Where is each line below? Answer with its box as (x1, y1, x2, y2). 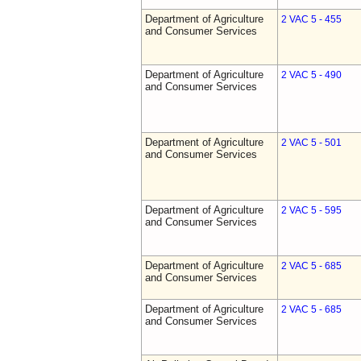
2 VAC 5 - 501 (281, 138, 342, 147)
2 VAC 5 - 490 (281, 70, 342, 80)
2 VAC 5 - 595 (281, 205, 342, 215)
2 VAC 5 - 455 (281, 15, 342, 24)
